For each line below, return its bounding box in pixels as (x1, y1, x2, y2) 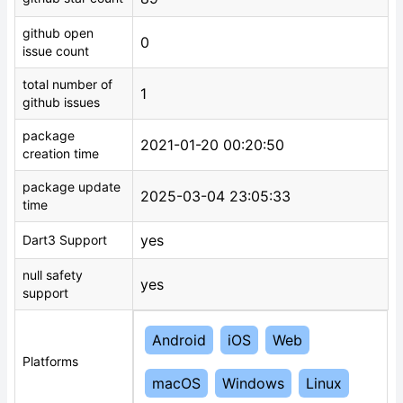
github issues (22, 94, 100, 110)
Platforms (22, 354, 78, 369)
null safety (22, 267, 83, 282)
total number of (22, 76, 112, 92)
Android (152, 331, 206, 349)
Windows (222, 374, 284, 392)
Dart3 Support (22, 232, 107, 247)
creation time (22, 146, 99, 161)
